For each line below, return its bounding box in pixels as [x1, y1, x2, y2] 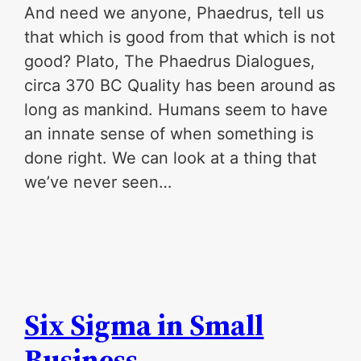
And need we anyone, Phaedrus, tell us [24, 2, 325, 23]
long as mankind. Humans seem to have [24, 99, 329, 119]
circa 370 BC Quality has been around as [24, 75, 336, 95]
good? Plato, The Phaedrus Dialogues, [24, 51, 316, 71]
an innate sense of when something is [24, 123, 314, 143]
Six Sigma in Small [24, 305, 264, 346]
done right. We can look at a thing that [24, 147, 317, 168]
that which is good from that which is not [24, 27, 336, 47]
